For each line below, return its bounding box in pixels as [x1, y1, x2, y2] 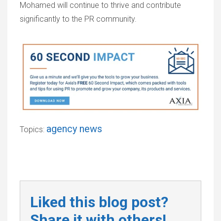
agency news [46, 123, 102, 135]
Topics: [20, 125, 46, 135]
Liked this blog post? [30, 193, 168, 211]
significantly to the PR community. [20, 14, 137, 24]
